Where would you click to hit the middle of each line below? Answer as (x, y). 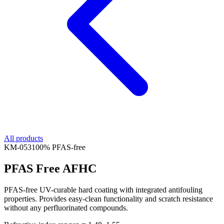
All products (23, 138)
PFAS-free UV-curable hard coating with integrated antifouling (103, 189)
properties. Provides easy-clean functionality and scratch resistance (108, 198)
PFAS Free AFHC (50, 168)
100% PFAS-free (58, 147)
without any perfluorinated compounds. (66, 207)
